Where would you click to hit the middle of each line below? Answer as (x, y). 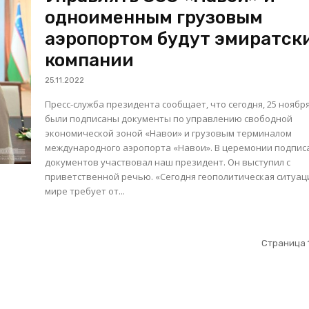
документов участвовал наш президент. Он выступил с (168, 162)
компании (90, 61)
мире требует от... (85, 191)
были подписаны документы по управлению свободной (169, 119)
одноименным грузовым (154, 18)
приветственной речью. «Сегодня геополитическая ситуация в (100, 177)
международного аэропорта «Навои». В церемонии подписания (130, 148)
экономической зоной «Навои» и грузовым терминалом (169, 133)
